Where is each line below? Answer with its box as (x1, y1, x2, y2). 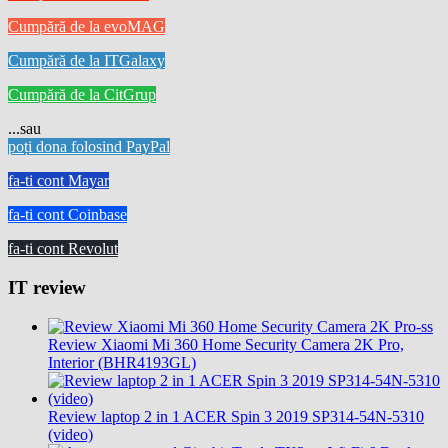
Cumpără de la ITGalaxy (8, 52, 165, 70)
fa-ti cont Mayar (8, 172, 109, 190)
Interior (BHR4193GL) (48, 353, 196, 371)
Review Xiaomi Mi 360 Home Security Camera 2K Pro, (48, 335, 404, 353)
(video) (48, 425, 93, 443)
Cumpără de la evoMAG (8, 18, 165, 36)
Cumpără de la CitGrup (8, 86, 156, 104)
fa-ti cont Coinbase (8, 206, 127, 224)
